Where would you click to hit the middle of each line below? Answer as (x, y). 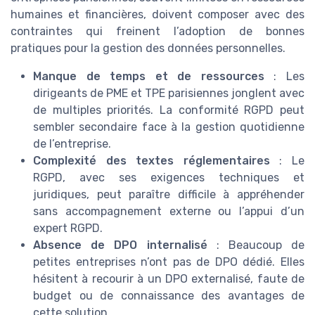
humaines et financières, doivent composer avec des (157, 14)
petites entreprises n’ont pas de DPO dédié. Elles (169, 262)
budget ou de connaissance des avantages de (169, 295)
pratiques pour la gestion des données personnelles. (148, 48)
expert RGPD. (68, 228)
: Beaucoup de (256, 245)
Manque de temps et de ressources (149, 76)
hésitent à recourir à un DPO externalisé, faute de (169, 278)
